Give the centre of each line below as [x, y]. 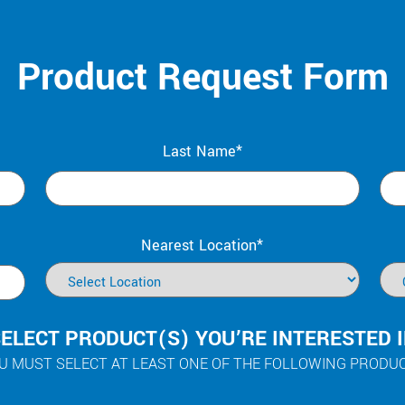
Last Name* [202, 152]
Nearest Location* [202, 245]
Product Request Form [202, 78]
